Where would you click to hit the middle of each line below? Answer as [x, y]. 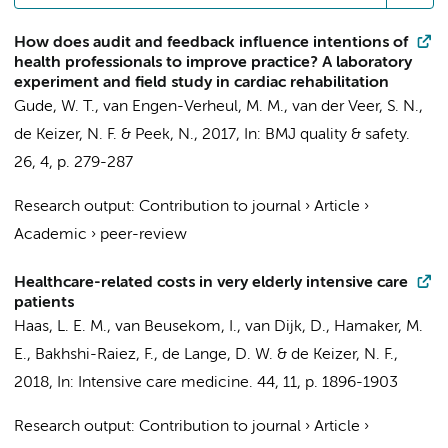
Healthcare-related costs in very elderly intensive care [211, 283]
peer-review [143, 235]
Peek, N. [164, 135]
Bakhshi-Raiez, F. [94, 355]
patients [44, 303]
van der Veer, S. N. [355, 107]
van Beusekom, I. [176, 327]
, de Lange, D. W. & [222, 355]
